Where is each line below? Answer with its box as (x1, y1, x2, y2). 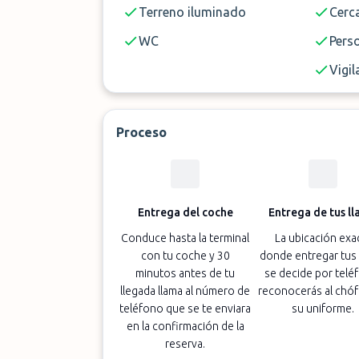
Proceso (116, 125, 167, 139)
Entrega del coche (137, 206, 233, 219)
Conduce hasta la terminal (121, 232, 250, 244)
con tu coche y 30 (140, 249, 230, 262)
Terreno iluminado (139, 5, 246, 19)
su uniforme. (292, 302, 355, 315)
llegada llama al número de (120, 284, 251, 297)
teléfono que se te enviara (119, 302, 252, 315)
